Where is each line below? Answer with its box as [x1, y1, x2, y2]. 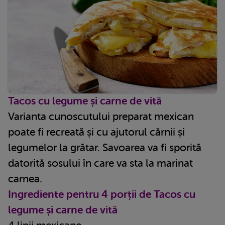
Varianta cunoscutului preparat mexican [8, 110, 194, 123]
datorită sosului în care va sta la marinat [8, 157, 193, 169]
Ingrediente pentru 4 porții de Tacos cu [8, 188, 195, 200]
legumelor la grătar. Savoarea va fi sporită [8, 141, 201, 154]
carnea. [8, 172, 42, 185]
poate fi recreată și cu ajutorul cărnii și [8, 126, 185, 138]
